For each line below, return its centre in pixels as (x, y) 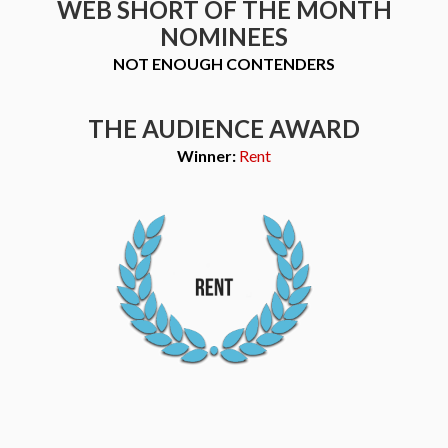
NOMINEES (224, 36)
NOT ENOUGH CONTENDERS (224, 63)
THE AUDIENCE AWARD (224, 128)
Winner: (208, 155)
